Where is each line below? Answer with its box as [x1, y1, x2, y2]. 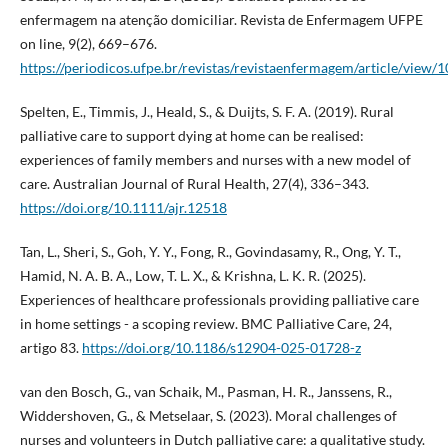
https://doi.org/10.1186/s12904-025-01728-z [81, 338, 361, 356]
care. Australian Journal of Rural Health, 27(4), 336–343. [19, 174, 369, 192]
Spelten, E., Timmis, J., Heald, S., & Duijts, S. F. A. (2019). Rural [19, 102, 394, 120]
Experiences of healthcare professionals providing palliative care [19, 290, 419, 308]
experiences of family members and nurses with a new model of [19, 150, 411, 168]
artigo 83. [19, 338, 82, 356]
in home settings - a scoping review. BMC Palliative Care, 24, [19, 314, 392, 332]
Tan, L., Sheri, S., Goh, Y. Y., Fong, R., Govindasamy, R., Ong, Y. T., [19, 242, 401, 260]
